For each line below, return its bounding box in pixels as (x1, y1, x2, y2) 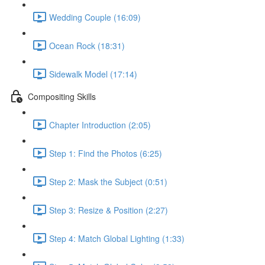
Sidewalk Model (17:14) (49, 67, 137, 80)
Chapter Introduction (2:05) (49, 118, 151, 131)
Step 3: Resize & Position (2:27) (49, 203, 168, 216)
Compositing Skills (28, 90, 96, 102)
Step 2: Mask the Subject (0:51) (49, 175, 167, 188)
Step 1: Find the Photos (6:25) (49, 147, 162, 159)
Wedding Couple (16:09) (49, 11, 141, 23)
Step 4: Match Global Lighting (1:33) (49, 232, 185, 244)
